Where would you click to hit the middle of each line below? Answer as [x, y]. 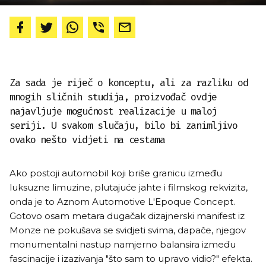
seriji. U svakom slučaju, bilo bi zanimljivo [123, 126]
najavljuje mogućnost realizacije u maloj [113, 111]
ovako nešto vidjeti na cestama [87, 140]
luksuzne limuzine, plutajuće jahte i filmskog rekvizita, [129, 187]
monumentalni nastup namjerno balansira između [123, 244]
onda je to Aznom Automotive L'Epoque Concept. [122, 202]
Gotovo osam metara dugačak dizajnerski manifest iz [127, 216]
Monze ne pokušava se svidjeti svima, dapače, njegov [128, 230]
